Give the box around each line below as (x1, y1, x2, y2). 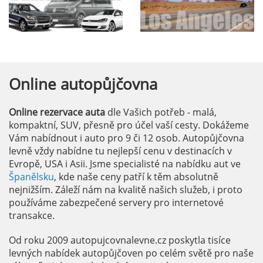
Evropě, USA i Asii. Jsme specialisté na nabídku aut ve (9, 157, 241, 171)
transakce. (9, 209, 55, 222)
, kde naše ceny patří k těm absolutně (54, 170, 218, 184)
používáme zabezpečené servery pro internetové (9, 196, 224, 210)
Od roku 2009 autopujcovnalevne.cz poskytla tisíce (9, 234, 231, 247)
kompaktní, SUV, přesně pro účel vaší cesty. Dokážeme (9, 119, 249, 132)
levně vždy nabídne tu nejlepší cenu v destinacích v (9, 144, 232, 158)
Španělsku (9, 170, 54, 184)
